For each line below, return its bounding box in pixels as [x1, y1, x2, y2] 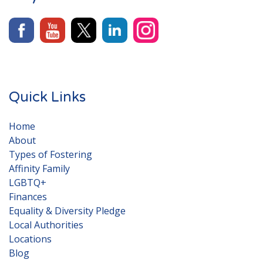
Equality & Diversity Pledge [9, 204, 126, 218]
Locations [9, 232, 52, 246]
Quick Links [9, 89, 86, 106]
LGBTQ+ [9, 176, 46, 190]
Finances [9, 190, 47, 204]
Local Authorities [9, 218, 83, 232]
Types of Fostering [9, 148, 92, 161]
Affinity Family [9, 162, 70, 176]
